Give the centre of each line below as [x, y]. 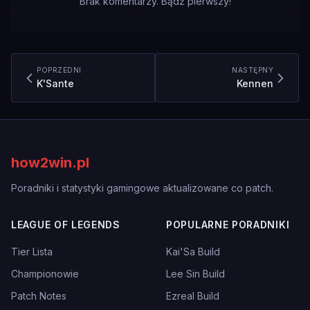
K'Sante [55, 83]
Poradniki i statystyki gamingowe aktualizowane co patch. [142, 188]
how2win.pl [50, 163]
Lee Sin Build [195, 274]
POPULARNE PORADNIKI [228, 225]
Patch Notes [39, 296]
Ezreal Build [193, 296]
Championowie [45, 274]
